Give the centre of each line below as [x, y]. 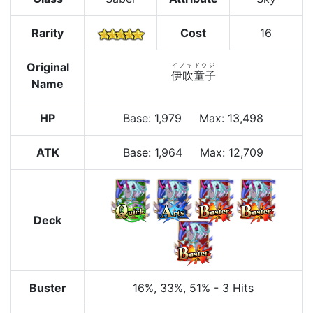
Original [48, 67]
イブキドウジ [193, 65]
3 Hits [238, 288]
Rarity [48, 33]
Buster [48, 288]
